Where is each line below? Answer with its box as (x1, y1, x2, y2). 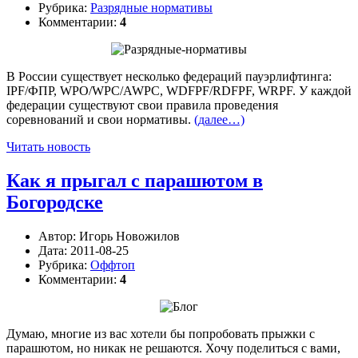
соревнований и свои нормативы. (6, 113, 194, 127)
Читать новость (6, 140, 90, 154)
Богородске (6, 192, 103, 213)
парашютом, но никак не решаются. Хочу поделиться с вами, (6, 341, 340, 356)
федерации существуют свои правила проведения (6, 98, 278, 113)
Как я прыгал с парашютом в (6, 170, 263, 192)
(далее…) (194, 113, 245, 127)
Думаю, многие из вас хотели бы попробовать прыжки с (6, 327, 315, 341)
